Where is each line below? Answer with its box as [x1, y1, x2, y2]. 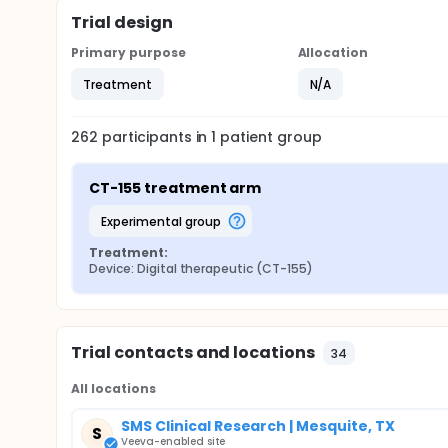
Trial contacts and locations [71, 341, 316, 364]
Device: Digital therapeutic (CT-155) [89, 260, 313, 277]
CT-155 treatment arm [89, 178, 262, 198]
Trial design [71, 11, 173, 34]
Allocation [297, 44, 369, 61]
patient [216, 127, 274, 147]
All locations [71, 380, 156, 397]
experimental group [106, 212, 221, 230]
